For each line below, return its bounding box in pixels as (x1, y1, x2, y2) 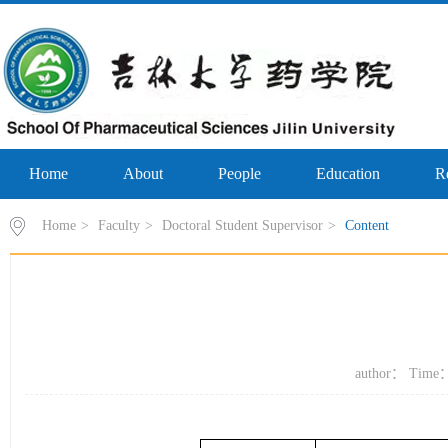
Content (345, 218, 389, 233)
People (218, 165, 262, 182)
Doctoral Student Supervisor (162, 218, 323, 233)
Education (316, 165, 381, 182)
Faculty (98, 218, 140, 233)
